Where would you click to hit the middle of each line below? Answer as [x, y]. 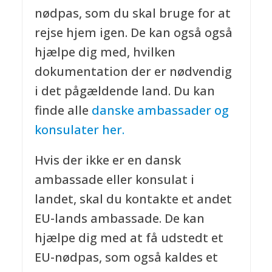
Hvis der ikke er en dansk [107, 160]
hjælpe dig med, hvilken [105, 52]
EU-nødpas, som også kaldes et [126, 257]
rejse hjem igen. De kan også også [133, 33]
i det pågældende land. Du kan [124, 91]
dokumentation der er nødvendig [133, 72]
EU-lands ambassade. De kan [119, 219]
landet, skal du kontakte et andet [133, 199]
